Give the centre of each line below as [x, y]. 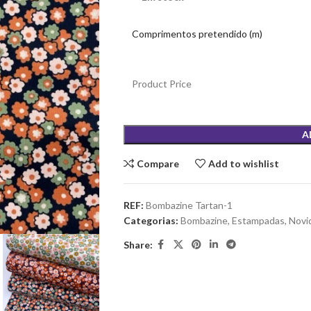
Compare [158, 163]
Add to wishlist [244, 163]
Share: [138, 244]
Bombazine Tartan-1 [189, 205]
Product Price [161, 84]
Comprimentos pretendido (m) [197, 34]
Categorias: [151, 220]
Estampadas [258, 220]
